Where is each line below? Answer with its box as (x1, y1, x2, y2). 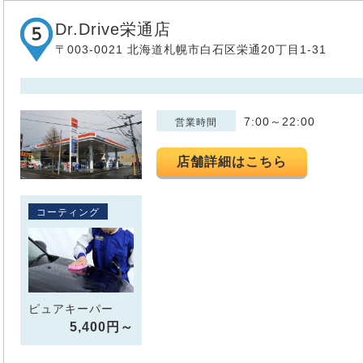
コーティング (36, 207, 100, 219)
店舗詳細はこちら (177, 155, 288, 169)
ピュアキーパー (28, 301, 113, 315)
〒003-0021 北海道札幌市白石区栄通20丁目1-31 (55, 43, 327, 57)
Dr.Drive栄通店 (55, 20, 171, 39)
